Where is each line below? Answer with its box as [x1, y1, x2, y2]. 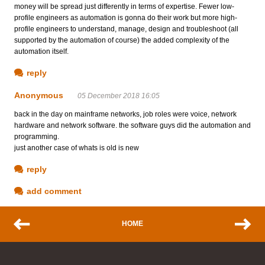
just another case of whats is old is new [14, 143, 139, 152]
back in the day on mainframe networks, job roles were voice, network [14, 109, 237, 118]
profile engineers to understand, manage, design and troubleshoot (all [14, 24, 238, 33]
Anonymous [14, 90, 63, 100]
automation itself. [14, 47, 69, 56]
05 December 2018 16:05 [77, 91, 160, 100]
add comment [27, 186, 82, 196]
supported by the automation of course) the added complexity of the [14, 35, 230, 44]
